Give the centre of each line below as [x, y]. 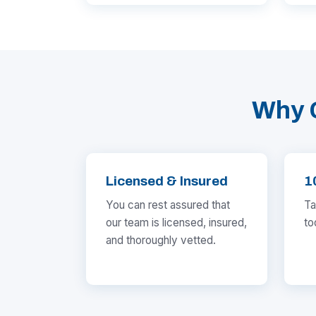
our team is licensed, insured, [176, 223]
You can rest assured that [168, 205]
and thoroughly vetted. [161, 241]
